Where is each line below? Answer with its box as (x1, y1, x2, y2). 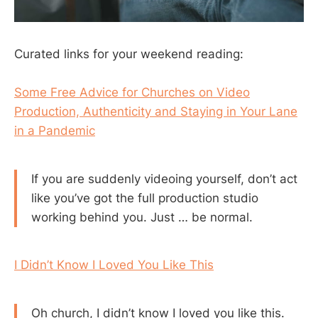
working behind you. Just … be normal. (31, 209, 253, 224)
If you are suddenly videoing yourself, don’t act (31, 171, 297, 186)
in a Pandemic (14, 123, 95, 138)
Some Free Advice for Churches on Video (14, 84, 250, 99)
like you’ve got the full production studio (31, 190, 258, 205)
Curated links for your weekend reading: (14, 46, 243, 61)
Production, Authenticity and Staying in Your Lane (14, 104, 297, 119)
